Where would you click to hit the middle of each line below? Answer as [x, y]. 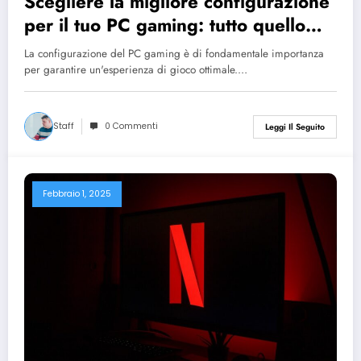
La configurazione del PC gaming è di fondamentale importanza [174, 54]
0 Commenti [131, 127]
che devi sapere [91, 49]
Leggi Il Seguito [295, 127]
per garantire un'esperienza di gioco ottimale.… [136, 70]
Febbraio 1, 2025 [77, 194]
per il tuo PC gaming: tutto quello [165, 25]
